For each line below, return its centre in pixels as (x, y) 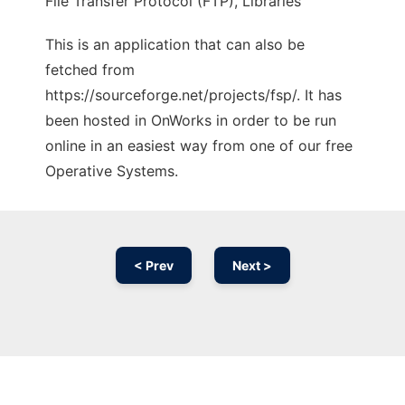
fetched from (90, 70)
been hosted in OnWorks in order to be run (191, 121)
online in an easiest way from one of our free (199, 146)
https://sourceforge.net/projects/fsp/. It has (193, 95)
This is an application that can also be (175, 45)
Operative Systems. (112, 171)
